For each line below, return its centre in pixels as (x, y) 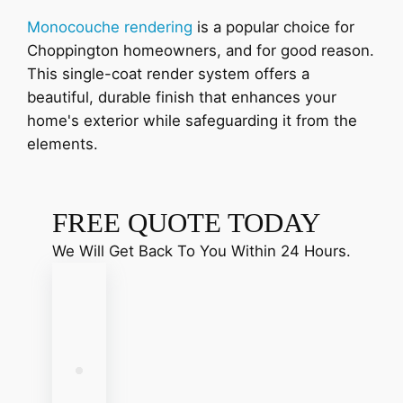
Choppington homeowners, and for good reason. (201, 50)
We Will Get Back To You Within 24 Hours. (201, 251)
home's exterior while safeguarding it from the (192, 120)
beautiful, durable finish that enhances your (182, 97)
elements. (63, 143)
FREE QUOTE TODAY (186, 223)
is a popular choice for (273, 27)
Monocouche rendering (110, 27)
